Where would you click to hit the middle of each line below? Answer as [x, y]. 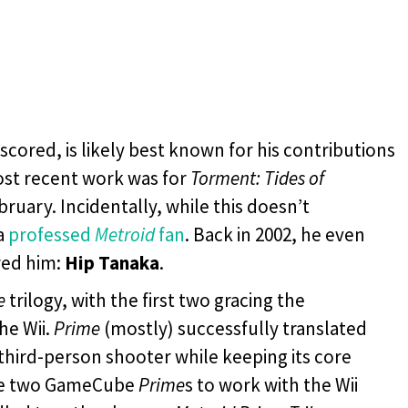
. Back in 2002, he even [275, 234]
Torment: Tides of [257, 178]
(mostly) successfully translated [234, 328]
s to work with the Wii [271, 384]
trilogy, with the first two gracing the [155, 300]
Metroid [125, 234]
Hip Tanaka [112, 262]
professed [51, 234]
